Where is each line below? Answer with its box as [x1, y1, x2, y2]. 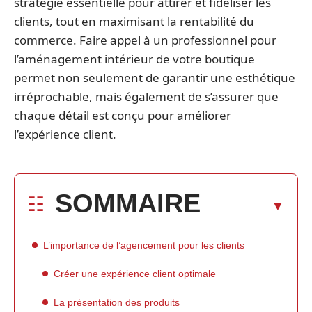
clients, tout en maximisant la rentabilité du [14, 13, 254, 29]
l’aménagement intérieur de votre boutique [14, 51, 255, 67]
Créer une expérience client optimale [54, 267, 216, 279]
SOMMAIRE [55, 188, 201, 218]
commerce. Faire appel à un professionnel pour [14, 32, 276, 48]
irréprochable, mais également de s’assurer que [14, 88, 279, 104]
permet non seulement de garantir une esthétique [14, 70, 295, 86]
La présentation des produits [54, 296, 180, 308]
